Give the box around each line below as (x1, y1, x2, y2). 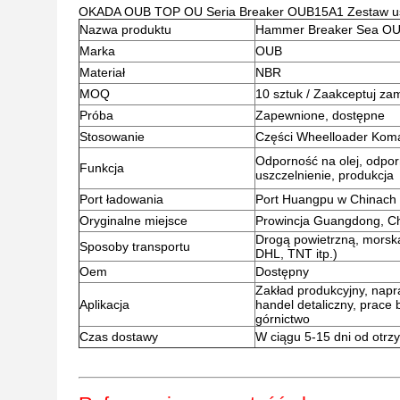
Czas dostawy (79, 329, 158, 344)
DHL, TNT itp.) (255, 246, 337, 261)
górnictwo (255, 312, 310, 326)
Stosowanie (79, 129, 145, 144)
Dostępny (255, 264, 309, 279)
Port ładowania (79, 192, 163, 206)
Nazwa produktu (79, 22, 171, 37)
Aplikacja (79, 297, 129, 312)
